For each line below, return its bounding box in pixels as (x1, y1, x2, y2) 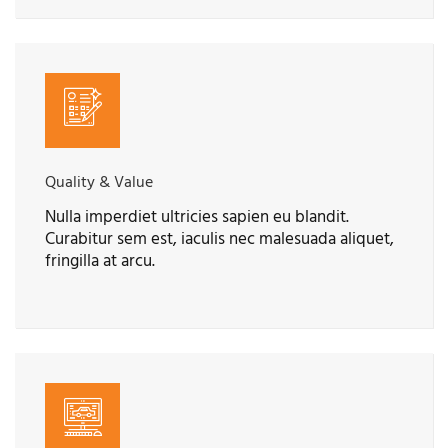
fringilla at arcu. (45, 248, 155, 275)
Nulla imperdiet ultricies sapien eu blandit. (45, 204, 349, 231)
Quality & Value (45, 169, 153, 195)
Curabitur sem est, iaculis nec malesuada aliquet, (45, 226, 394, 253)
